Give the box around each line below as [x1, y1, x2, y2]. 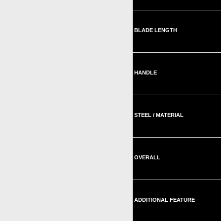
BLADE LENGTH [134, 27, 177, 33]
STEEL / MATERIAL [134, 112, 184, 118]
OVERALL [134, 154, 160, 160]
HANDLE [134, 70, 157, 75]
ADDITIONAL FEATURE [134, 197, 195, 203]
